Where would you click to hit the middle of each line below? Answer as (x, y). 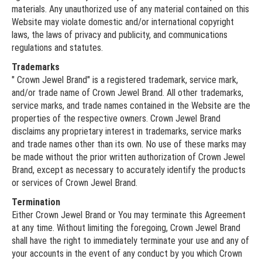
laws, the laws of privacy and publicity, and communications (120, 35)
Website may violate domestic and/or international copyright (123, 22)
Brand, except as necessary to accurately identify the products (129, 170)
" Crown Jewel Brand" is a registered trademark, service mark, (125, 80)
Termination (36, 202)
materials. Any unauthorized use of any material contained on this (130, 9)
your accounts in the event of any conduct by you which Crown (127, 253)
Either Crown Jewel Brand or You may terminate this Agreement (129, 215)
